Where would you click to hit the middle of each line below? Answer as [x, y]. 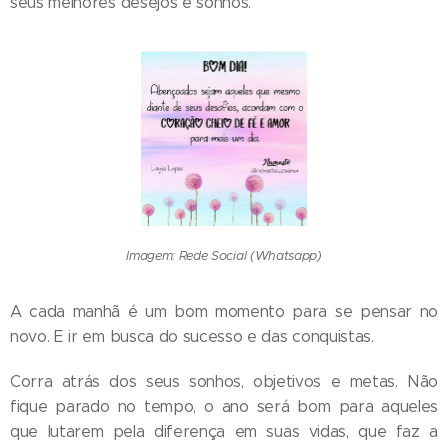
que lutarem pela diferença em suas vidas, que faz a [224, 431]
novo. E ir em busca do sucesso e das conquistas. [192, 336]
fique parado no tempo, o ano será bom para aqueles [224, 406]
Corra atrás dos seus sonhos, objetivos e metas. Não [224, 381]
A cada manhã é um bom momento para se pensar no [224, 311]
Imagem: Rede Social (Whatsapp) [224, 255]
